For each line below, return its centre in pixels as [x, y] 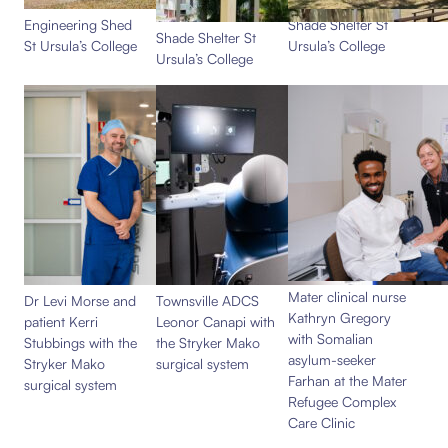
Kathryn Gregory [339, 317]
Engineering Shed [78, 24]
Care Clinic [321, 422]
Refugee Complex [342, 401]
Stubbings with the [80, 342]
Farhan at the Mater [347, 380]
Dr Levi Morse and [80, 300]
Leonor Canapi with [215, 321]
